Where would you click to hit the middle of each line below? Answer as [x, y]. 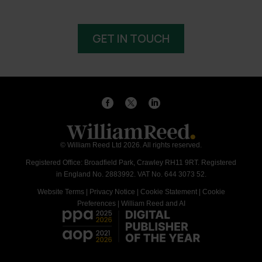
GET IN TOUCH [131, 38]
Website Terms [61, 192]
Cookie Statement [168, 192]
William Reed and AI [153, 204]
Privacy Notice [112, 192]
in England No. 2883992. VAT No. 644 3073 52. [131, 175]
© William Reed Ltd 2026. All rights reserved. [131, 145]
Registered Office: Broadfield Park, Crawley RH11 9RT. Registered [131, 163]
